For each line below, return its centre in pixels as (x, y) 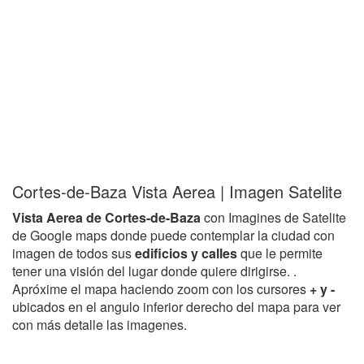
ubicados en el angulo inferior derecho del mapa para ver (176, 307)
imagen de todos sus (74, 253)
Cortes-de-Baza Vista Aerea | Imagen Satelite (177, 191)
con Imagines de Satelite (273, 217)
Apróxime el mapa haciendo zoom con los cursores (161, 289)
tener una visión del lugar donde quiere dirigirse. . (154, 271)
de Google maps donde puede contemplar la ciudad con (173, 235)
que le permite (282, 253)
